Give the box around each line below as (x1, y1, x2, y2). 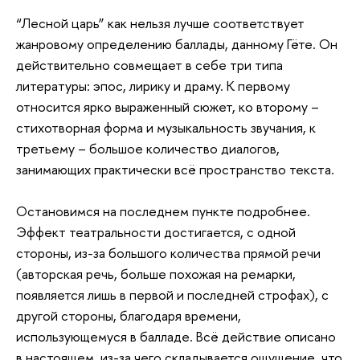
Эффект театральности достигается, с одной (16, 222, 296, 241)
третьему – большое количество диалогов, (16, 138, 280, 157)
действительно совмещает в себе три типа (16, 55, 283, 74)
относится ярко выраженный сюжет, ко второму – (16, 96, 319, 116)
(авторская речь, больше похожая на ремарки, (16, 264, 296, 283)
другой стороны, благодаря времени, (16, 305, 241, 325)
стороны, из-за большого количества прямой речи (16, 243, 321, 262)
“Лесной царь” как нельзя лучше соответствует (16, 13, 305, 32)
